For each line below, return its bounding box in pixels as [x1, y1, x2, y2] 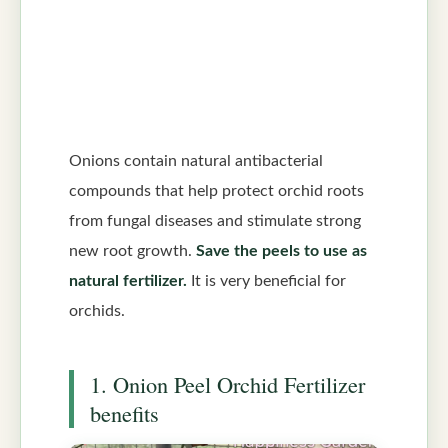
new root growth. [69, 242, 196, 259]
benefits [90, 398, 159, 429]
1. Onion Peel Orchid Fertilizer [90, 369, 365, 400]
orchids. [69, 302, 125, 319]
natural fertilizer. [69, 272, 187, 289]
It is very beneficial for [187, 272, 346, 289]
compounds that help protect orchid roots [69, 182, 364, 199]
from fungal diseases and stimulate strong [69, 212, 361, 229]
